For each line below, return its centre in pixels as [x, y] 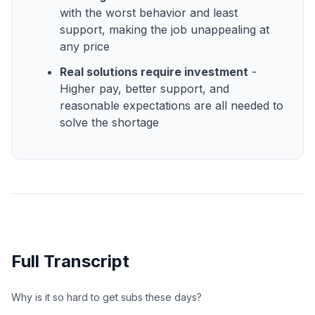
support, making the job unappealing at [165, 29]
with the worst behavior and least [149, 12]
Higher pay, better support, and [144, 88]
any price [85, 46]
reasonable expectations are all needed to [172, 105]
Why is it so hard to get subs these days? [107, 297]
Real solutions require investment [154, 71]
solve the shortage [109, 122]
